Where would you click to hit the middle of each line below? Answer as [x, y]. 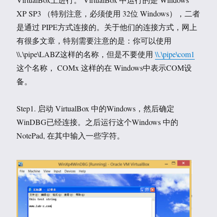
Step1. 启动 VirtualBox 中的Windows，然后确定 [96, 108]
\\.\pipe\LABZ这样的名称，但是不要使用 [86, 54]
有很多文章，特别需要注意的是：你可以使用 [94, 40]
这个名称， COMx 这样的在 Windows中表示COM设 [104, 68]
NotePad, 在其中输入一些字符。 [71, 135]
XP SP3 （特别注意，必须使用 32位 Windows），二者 [108, 13]
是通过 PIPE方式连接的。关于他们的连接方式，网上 [107, 27]
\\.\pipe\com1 [175, 54]
